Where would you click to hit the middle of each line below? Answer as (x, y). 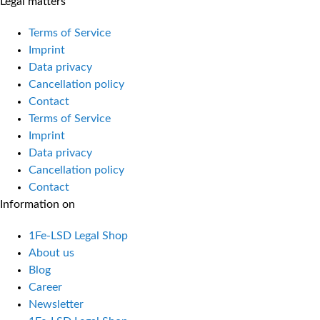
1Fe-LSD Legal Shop (78, 235)
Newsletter (56, 304)
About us (51, 252)
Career (45, 287)
